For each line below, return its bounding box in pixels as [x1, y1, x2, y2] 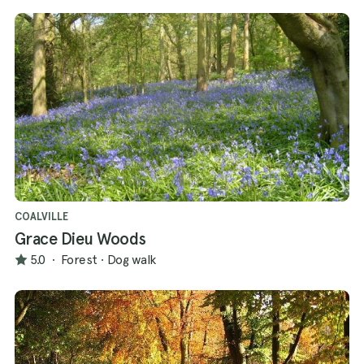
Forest [60, 251, 97, 267]
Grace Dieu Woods [15, 229, 146, 249]
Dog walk [106, 251, 156, 267]
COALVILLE [15, 210, 68, 223]
